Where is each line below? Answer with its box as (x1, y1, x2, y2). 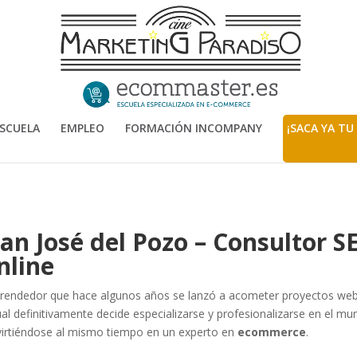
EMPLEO (61, 120, 104, 135)
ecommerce (237, 324, 307, 339)
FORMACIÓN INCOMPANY (125, 120, 262, 135)
